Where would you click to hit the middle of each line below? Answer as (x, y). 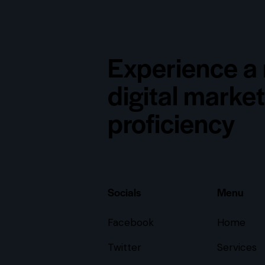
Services (237, 247)
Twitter (125, 247)
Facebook (131, 222)
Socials (124, 192)
